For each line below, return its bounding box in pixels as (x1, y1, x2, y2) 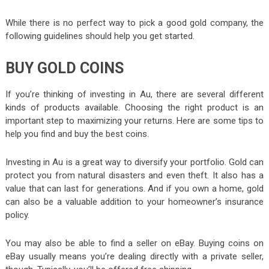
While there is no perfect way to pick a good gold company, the (5, 17, 264, 28)
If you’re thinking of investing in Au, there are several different (5, 88, 264, 100)
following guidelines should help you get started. (5, 30, 195, 41)
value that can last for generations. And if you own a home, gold (5, 183, 264, 194)
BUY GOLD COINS (5, 59, 124, 77)
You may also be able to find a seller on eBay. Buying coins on (5, 237, 264, 249)
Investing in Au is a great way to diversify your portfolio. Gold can (5, 156, 264, 168)
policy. (5, 209, 29, 220)
